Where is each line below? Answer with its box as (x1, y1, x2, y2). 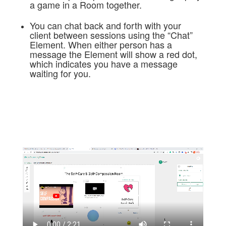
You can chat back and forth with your (29, 18, 181, 32)
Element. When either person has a (29, 37, 172, 51)
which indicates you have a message (29, 56, 178, 70)
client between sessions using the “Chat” (29, 28, 193, 41)
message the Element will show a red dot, (29, 47, 197, 61)
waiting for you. (29, 66, 91, 80)
